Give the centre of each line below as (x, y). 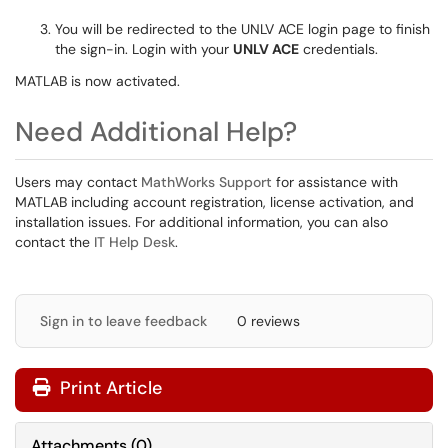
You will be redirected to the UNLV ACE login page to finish (242, 29)
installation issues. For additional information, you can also (201, 222)
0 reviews (268, 321)
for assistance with (335, 182)
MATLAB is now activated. (97, 81)
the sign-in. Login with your (144, 49)
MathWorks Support (206, 182)
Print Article (108, 388)
